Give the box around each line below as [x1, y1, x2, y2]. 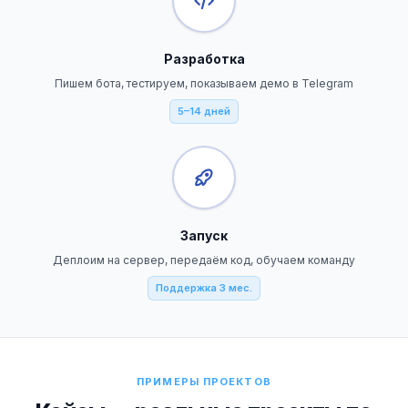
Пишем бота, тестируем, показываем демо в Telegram [55, 76, 353, 90]
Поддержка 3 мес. [156, 281, 252, 294]
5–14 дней [178, 105, 230, 117]
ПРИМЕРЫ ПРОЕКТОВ [137, 375, 271, 388]
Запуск [180, 228, 228, 243]
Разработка [163, 51, 245, 66]
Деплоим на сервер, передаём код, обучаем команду [53, 253, 355, 267]
